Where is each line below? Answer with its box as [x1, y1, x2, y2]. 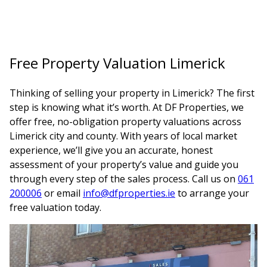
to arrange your [175, 187, 249, 200]
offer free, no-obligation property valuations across [10, 115, 241, 129]
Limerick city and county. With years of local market [10, 129, 237, 143]
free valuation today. [10, 201, 101, 215]
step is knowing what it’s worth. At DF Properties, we [10, 101, 244, 114]
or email [42, 187, 83, 200]
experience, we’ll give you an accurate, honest [10, 144, 213, 157]
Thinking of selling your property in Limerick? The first [10, 86, 254, 100]
